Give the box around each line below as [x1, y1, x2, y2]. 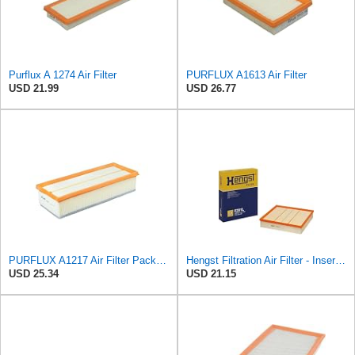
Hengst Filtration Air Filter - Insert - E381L [335, 254, 345, 267]
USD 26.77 [186, 82, 236, 95]
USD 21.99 [9, 82, 59, 95]
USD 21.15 [186, 268, 236, 281]
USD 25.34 [9, 268, 59, 281]
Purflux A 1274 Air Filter [9, 69, 116, 82]
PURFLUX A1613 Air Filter [186, 69, 307, 82]
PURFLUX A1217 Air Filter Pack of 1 [156, 254, 166, 267]
